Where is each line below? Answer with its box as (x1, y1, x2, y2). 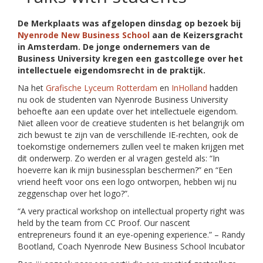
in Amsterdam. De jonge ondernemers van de (18, 41, 210, 53)
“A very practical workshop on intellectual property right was (18, 205, 245, 217)
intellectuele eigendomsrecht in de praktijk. (18, 65, 205, 76)
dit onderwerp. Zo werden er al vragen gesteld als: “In (18, 153, 220, 164)
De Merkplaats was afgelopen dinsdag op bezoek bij (18, 18, 241, 29)
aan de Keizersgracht (150, 29, 243, 41)
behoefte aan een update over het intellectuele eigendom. (18, 106, 238, 117)
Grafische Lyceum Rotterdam (46, 82, 157, 94)
